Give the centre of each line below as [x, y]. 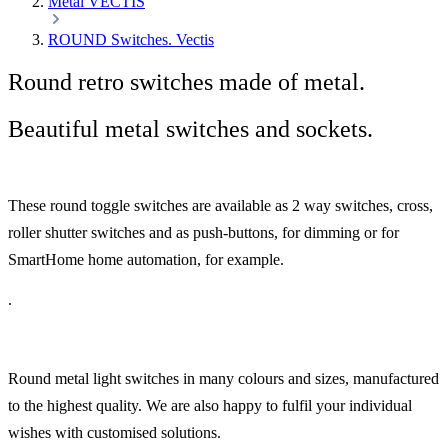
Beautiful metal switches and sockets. [190, 128]
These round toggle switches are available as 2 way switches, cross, [220, 205]
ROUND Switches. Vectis [131, 39]
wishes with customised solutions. [114, 432]
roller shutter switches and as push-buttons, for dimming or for [203, 232]
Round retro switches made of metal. [186, 81]
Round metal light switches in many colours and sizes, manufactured [223, 378]
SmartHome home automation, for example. [146, 259]
